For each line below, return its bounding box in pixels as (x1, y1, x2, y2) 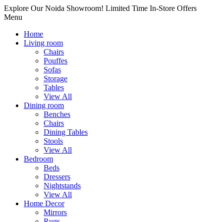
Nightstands (44, 181, 81, 190)
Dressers (44, 172, 70, 181)
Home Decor (24, 199, 64, 208)
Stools (44, 137, 63, 145)
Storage (44, 74, 67, 83)
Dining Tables (44, 128, 88, 136)
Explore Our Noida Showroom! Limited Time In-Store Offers (4, 4, 197, 12)
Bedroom (24, 155, 53, 163)
